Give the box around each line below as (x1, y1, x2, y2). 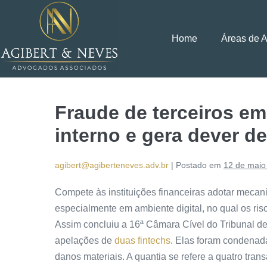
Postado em (176, 160, 221, 170)
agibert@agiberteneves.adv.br (55, 160, 169, 170)
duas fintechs (114, 235, 170, 246)
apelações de (55, 235, 114, 246)
